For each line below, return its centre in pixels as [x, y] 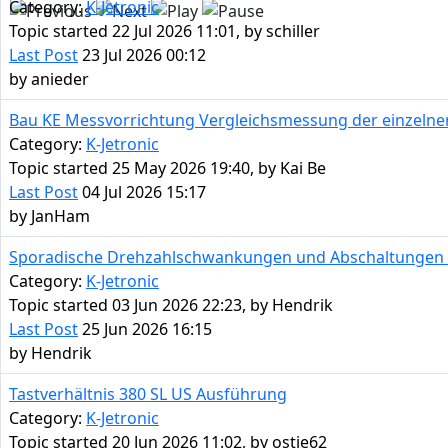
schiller [293, 31]
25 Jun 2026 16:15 [145, 329]
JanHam [60, 216]
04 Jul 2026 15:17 [142, 192]
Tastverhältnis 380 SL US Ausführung [148, 394]
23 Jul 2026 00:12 [142, 55]
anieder [60, 79]
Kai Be [303, 168]
